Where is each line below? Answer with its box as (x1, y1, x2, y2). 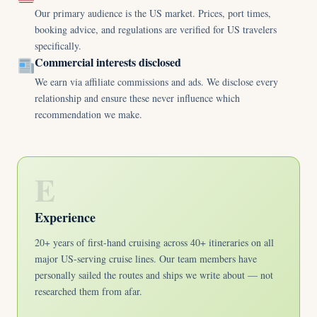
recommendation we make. (35, 108, 143, 121)
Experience (35, 208, 96, 226)
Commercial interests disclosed (35, 54, 182, 70)
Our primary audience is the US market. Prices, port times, (35, 6, 272, 20)
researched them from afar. (35, 284, 142, 298)
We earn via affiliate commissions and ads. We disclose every (35, 75, 279, 88)
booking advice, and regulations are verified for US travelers (35, 23, 277, 36)
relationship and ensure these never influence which (35, 91, 241, 105)
